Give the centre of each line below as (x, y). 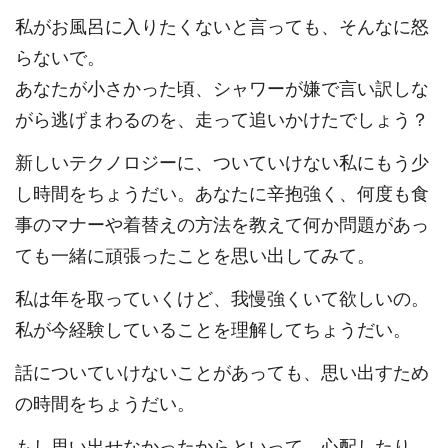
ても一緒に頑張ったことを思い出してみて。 (195, 256)
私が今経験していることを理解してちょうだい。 (213, 330)
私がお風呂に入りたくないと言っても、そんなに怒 (222, 27)
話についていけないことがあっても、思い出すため (222, 373)
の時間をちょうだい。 (105, 404)
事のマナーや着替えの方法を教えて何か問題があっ (222, 225)
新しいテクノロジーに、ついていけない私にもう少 (222, 163)
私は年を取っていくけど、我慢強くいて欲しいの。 (222, 299)
